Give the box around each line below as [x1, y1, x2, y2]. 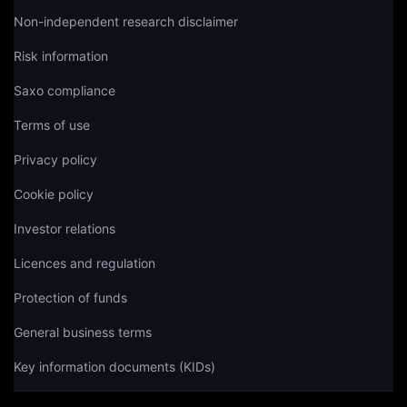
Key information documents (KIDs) [14, 358, 215, 374]
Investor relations [14, 220, 115, 236]
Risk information [14, 47, 108, 64]
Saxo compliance [14, 82, 115, 98]
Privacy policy [14, 151, 97, 167]
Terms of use [14, 116, 90, 133]
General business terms [14, 323, 152, 340]
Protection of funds [14, 289, 127, 305]
